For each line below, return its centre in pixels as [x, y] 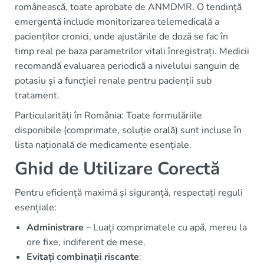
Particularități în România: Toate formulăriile [108, 115]
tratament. [37, 95]
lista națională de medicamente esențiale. [103, 145]
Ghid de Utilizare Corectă [117, 169]
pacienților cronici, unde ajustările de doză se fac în [121, 36]
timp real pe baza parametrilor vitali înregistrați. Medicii [132, 51]
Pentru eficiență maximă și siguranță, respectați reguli [129, 192]
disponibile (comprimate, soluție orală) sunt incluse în [128, 130]
